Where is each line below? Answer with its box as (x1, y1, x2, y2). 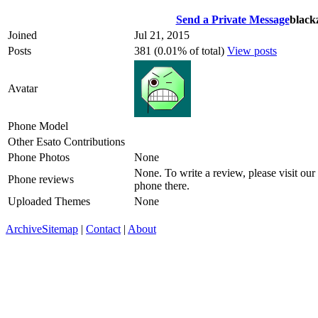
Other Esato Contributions (8, 135, 125, 148)
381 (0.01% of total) (134, 44, 227, 57)
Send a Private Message (175, 13, 290, 26)
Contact (86, 222, 121, 235)
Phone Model (8, 119, 68, 132)
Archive (6, 222, 42, 235)
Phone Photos (8, 150, 70, 163)
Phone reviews (8, 172, 74, 185)
